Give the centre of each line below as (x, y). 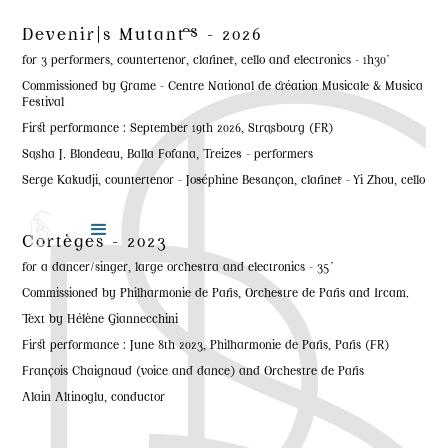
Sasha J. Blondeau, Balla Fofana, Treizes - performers (168, 156)
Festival (43, 104)
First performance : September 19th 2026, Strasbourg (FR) (178, 130)
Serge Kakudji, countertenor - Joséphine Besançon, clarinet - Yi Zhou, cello (224, 182)
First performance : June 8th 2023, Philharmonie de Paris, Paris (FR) (206, 347)
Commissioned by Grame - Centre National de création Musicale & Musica (223, 88)
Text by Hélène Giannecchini (100, 321)
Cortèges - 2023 (95, 243)
